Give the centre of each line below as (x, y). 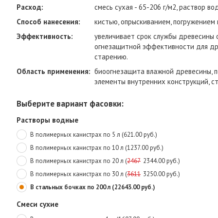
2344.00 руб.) (162, 161)
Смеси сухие (37, 204)
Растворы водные (47, 120)
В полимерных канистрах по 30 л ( (79, 174)
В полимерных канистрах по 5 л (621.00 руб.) (94, 135)
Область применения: (54, 71)
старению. (111, 57)
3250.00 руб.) (162, 174)
